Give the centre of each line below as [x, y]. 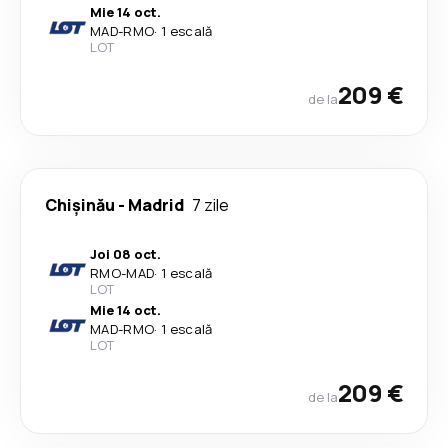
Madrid [156, 205]
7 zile [210, 205]
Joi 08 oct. [125, 254]
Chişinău [80, 205]
